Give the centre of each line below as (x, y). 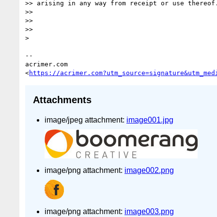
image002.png (149, 170)
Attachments (62, 100)
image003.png (149, 211)
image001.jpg (150, 120)
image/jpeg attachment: (85, 120)
